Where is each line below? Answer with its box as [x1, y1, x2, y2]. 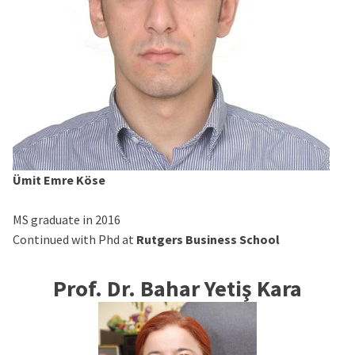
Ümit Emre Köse [13, 171, 105, 188]
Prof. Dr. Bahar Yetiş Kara [53, 273, 302, 303]
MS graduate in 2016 [13, 211, 120, 227]
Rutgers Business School [136, 231, 280, 247]
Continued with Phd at [13, 231, 136, 247]
